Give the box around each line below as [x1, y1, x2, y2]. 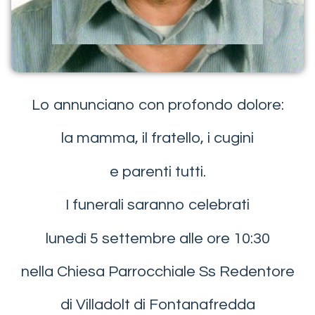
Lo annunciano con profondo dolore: [31, 97, 284, 113]
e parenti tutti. [109, 163, 206, 180]
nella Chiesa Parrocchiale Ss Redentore [20, 263, 295, 280]
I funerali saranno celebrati [65, 197, 250, 214]
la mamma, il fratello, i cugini [61, 130, 254, 147]
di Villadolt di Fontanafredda [60, 297, 255, 314]
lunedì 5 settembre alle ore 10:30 [45, 230, 270, 247]
